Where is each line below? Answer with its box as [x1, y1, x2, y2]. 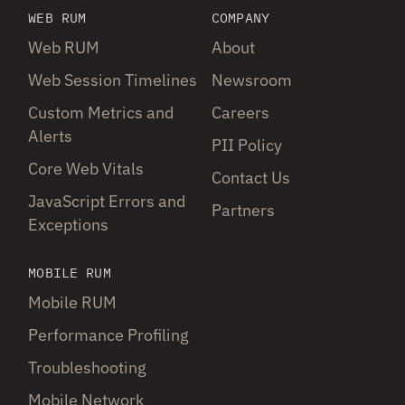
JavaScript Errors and [28, 190, 186, 212]
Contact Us [212, 166, 290, 188]
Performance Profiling [28, 324, 190, 345]
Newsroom [212, 69, 292, 90]
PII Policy [212, 134, 282, 155]
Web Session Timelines [28, 69, 198, 90]
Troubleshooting [28, 356, 147, 378]
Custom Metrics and [28, 101, 174, 123]
